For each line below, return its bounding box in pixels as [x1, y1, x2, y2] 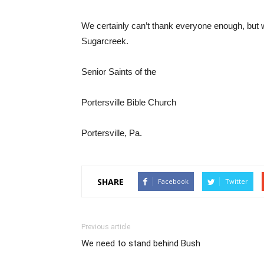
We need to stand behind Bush [81, 238, 200, 249]
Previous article [81, 223, 130, 231]
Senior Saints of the [81, 67, 156, 77]
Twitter [225, 177, 248, 186]
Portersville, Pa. [81, 128, 142, 138]
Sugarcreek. [81, 36, 128, 46]
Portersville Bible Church [81, 97, 176, 107]
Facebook [158, 177, 189, 186]
